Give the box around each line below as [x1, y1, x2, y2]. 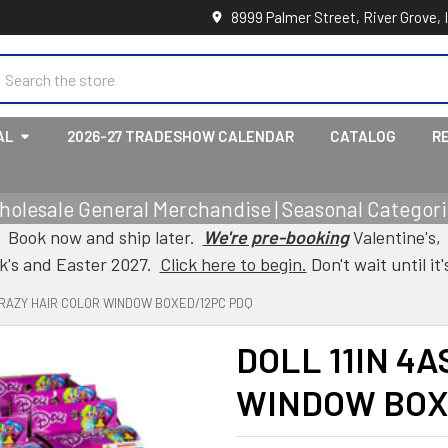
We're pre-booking [202, 226, 349, 248]
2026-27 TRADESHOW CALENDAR [67, 127, 294, 145]
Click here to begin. [159, 253, 307, 275]
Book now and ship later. [7, 226, 203, 248]
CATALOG [330, 127, 396, 145]
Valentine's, [348, 226, 441, 248]
